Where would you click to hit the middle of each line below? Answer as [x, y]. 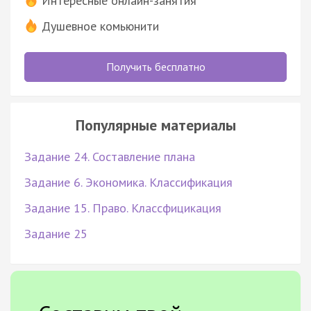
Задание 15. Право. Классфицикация [123, 208]
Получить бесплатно [155, 66]
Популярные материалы [155, 125]
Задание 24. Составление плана [110, 156]
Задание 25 [56, 233]
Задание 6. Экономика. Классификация [128, 182]
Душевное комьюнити [100, 26]
